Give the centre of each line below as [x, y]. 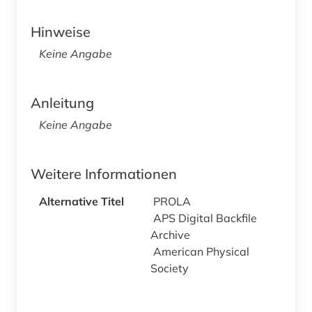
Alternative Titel [81, 202]
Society [171, 268]
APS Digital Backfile [205, 218]
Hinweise [61, 32]
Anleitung [62, 103]
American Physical [201, 252]
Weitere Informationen [104, 174]
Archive [172, 235]
